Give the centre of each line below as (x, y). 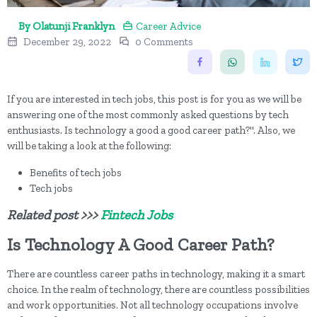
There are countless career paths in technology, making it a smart (156, 274)
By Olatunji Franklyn (67, 27)
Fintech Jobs (137, 215)
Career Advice (168, 27)
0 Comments (164, 42)
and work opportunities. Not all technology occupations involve (152, 305)
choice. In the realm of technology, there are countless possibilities (158, 290)
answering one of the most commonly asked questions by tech (148, 115)
